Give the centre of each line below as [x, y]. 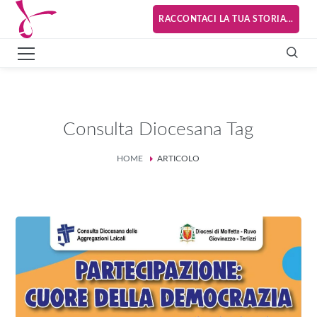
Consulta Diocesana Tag [158, 129]
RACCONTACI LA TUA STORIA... [226, 19]
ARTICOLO [178, 158]
